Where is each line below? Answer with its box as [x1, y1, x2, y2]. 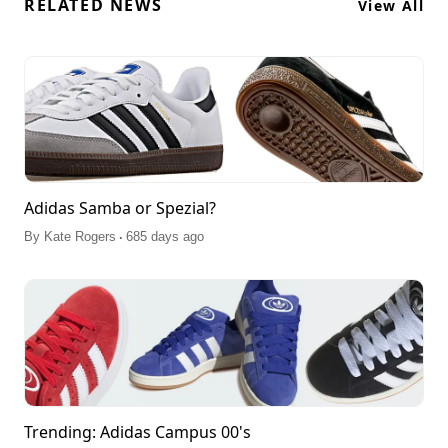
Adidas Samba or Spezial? [24, 197, 216, 220]
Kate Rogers [44, 229, 116, 245]
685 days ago [126, 229, 204, 245]
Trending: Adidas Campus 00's [24, 421, 251, 444]
